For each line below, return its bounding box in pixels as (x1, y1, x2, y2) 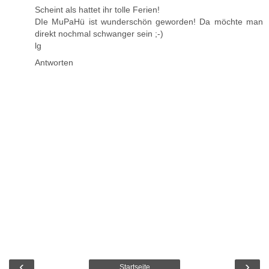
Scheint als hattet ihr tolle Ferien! (35, 5, 160, 15)
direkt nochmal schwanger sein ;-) (35, 29, 163, 39)
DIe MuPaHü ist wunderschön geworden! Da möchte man (35, 17, 263, 27)
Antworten (35, 58, 73, 68)
